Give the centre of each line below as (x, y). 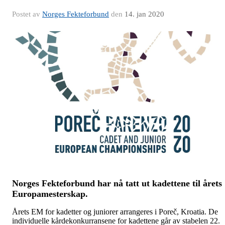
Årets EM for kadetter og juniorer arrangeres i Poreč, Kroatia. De (115, 211)
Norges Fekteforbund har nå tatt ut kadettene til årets (117, 183)
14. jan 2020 (144, 14)
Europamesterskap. (50, 194)
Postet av (27, 14)
